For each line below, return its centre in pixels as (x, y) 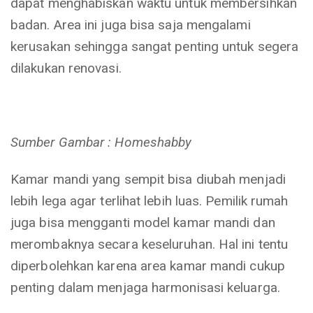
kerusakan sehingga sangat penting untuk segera (155, 46)
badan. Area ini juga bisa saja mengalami (131, 25)
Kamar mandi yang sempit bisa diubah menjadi (148, 179)
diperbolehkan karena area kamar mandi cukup (148, 266)
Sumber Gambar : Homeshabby (101, 142)
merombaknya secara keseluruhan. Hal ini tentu (150, 244)
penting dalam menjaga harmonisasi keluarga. (145, 287)
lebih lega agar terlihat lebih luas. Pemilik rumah (150, 201)
